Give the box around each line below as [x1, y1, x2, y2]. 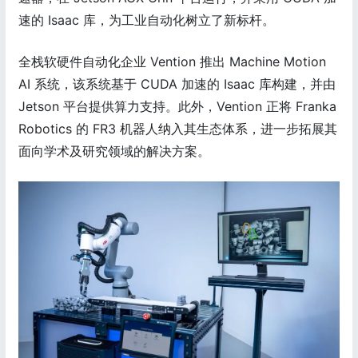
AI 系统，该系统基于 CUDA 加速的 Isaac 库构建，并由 [18, 76, 336, 93]
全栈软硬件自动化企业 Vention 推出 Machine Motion [18, 54, 326, 70]
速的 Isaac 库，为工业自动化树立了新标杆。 [18, 12, 275, 29]
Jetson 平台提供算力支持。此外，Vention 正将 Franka [18, 98, 336, 115]
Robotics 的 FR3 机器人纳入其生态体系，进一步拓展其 [18, 121, 337, 137]
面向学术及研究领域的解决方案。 [18, 143, 210, 160]
